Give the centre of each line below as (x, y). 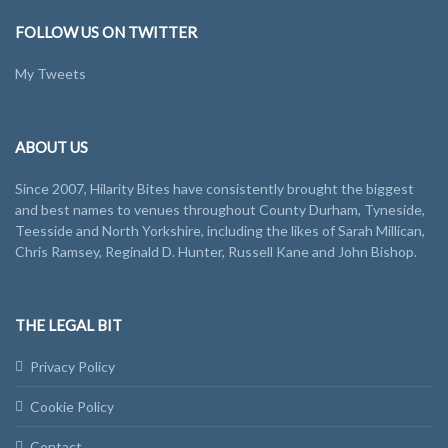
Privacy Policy (72, 366)
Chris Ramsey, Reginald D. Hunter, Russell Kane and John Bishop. (216, 251)
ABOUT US (51, 147)
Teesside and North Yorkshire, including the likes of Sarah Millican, (220, 230)
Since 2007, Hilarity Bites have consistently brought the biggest (214, 188)
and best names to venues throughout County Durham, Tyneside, (220, 209)
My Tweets (50, 73)
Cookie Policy (72, 406)
